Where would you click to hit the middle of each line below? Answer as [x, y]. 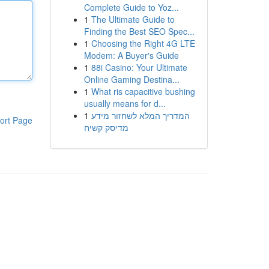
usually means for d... [125, 103]
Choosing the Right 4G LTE [143, 43]
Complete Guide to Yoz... [131, 7]
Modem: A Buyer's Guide [131, 55]
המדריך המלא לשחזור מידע [140, 115]
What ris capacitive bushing [143, 91]
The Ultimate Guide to [133, 19]
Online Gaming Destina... [131, 79]
